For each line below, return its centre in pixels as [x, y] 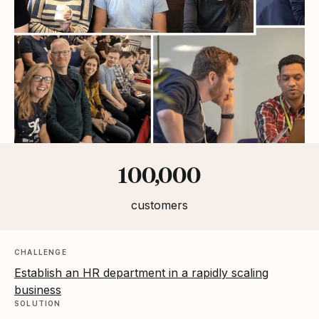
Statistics [40, 167]
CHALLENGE [41, 252]
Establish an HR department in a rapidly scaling [141, 272]
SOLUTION [38, 303]
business [38, 289]
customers [159, 205]
